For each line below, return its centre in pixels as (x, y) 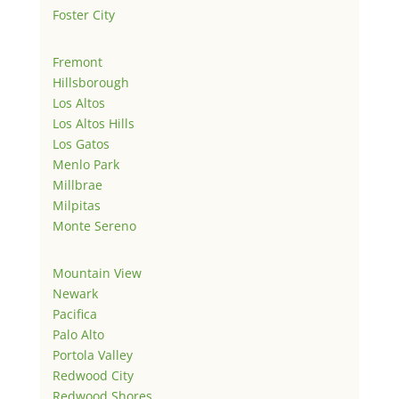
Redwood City (93, 375)
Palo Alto (78, 334)
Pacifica (74, 313)
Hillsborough (90, 82)
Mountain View (97, 273)
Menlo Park (85, 164)
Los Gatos (81, 143)
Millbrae (77, 184)
